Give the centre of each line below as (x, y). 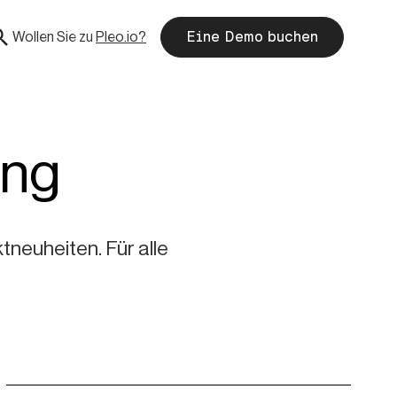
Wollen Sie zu (53, 36)
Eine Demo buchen (252, 36)
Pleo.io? (121, 36)
